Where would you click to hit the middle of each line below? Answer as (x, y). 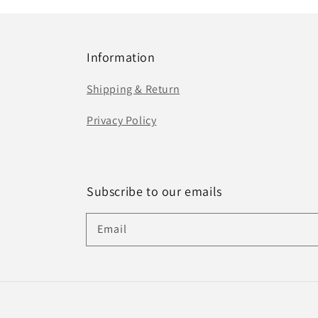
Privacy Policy (122, 120)
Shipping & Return (133, 89)
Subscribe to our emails (154, 191)
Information (121, 57)
